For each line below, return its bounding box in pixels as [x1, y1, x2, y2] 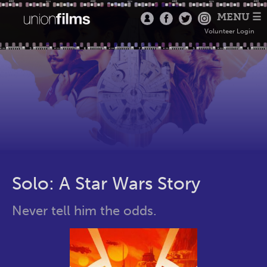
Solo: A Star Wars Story [12, 173, 200, 194]
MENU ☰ [216, 11, 261, 23]
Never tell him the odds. [12, 203, 157, 219]
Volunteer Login [204, 27, 254, 35]
